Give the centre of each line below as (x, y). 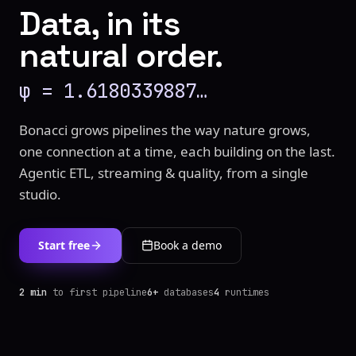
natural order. (121, 55)
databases (186, 292)
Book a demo (188, 245)
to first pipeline (97, 292)
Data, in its (100, 23)
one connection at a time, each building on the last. (177, 151)
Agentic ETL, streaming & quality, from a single (164, 172)
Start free (64, 245)
